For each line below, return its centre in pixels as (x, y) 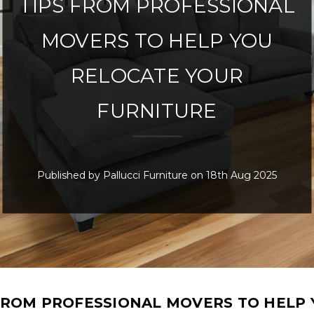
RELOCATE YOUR (157, 75)
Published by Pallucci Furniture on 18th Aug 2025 (157, 175)
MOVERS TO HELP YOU (157, 40)
